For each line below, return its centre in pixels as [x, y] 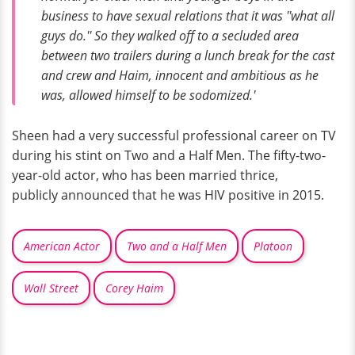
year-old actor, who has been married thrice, [145, 175]
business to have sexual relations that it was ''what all [188, 15]
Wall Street [51, 288]
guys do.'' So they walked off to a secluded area [170, 35]
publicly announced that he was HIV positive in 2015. [168, 195]
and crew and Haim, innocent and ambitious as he [180, 75]
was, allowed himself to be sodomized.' [148, 95]
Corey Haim [134, 288]
